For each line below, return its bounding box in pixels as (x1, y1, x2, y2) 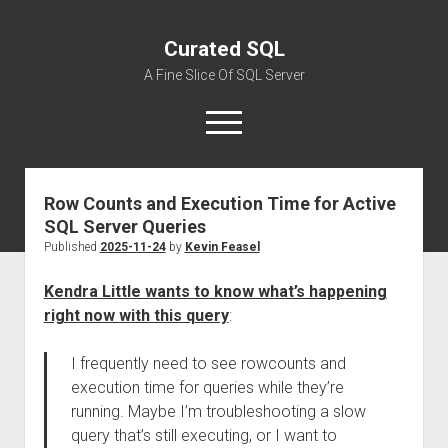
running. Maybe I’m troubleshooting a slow (70, 402, 366, 421)
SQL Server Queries (43, 216, 206, 237)
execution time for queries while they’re (70, 378, 344, 397)
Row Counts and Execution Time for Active (43, 193, 396, 214)
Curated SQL (163, 37, 285, 61)
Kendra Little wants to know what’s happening (43, 282, 387, 301)
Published (43, 240, 100, 254)
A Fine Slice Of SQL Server (143, 67, 305, 83)
